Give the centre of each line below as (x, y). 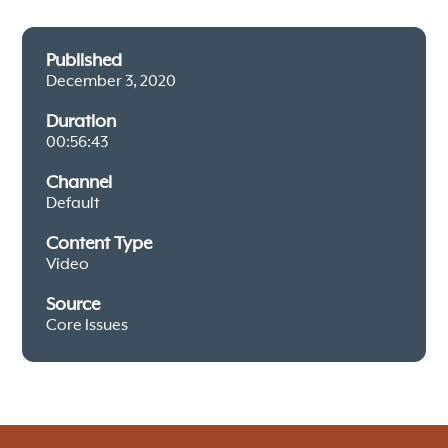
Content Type (99, 243)
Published (84, 60)
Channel (79, 182)
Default (73, 203)
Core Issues (87, 325)
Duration (81, 121)
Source (73, 304)
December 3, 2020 (111, 81)
